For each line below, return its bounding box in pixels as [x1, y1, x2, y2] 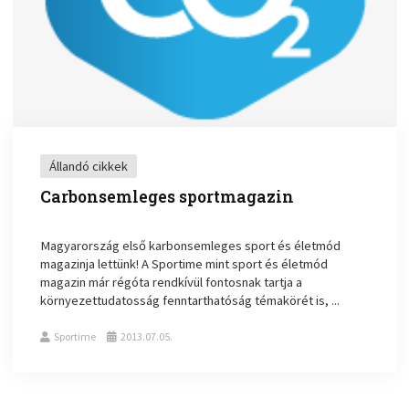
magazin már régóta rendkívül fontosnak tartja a [40, 273, 303, 290]
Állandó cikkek [49, 157, 129, 174]
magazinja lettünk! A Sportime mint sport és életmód [40, 255, 329, 272]
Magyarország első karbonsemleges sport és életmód [40, 236, 341, 254]
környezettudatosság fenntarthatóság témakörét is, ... [40, 291, 341, 309]
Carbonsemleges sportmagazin [40, 185, 295, 207]
